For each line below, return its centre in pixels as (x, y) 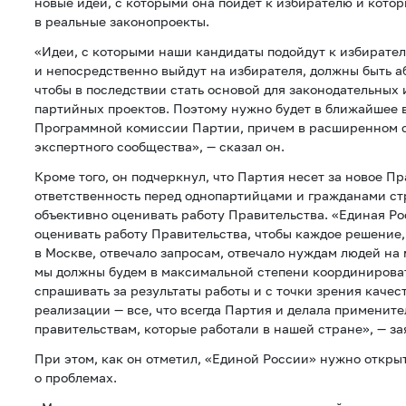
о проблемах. (76, 378)
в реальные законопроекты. (122, 22)
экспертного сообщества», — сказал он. (159, 147)
